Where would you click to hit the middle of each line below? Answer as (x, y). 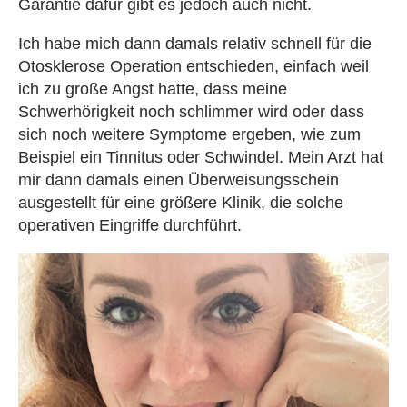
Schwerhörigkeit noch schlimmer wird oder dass (191, 111)
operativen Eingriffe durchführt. (130, 225)
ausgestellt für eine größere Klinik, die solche (181, 202)
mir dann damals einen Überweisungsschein (179, 179)
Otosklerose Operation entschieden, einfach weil (194, 66)
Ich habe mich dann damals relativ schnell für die (195, 43)
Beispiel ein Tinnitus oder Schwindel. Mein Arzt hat (201, 157)
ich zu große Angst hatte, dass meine (153, 89)
